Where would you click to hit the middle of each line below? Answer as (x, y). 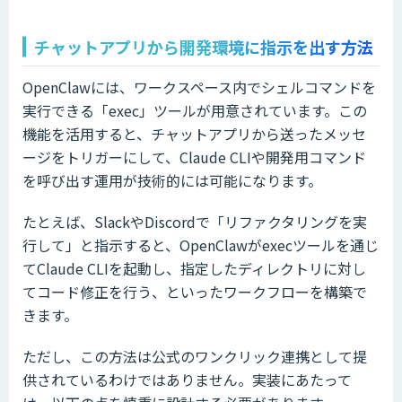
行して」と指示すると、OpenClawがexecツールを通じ (201, 245)
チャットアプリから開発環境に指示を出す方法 (204, 46)
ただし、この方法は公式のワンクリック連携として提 (195, 356)
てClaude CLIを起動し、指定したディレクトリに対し (194, 268)
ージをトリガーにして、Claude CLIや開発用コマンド (194, 157)
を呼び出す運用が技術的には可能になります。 (172, 180)
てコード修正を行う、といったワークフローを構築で (195, 291)
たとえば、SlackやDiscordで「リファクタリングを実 (195, 221)
